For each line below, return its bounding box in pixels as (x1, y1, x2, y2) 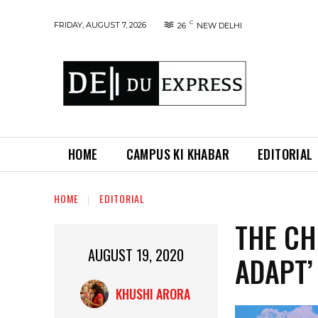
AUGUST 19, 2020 (88, 244, 185, 266)
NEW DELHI (197, 21, 242, 31)
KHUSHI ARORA (115, 285, 190, 304)
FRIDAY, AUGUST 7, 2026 (54, 19, 146, 30)
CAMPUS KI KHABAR (126, 145, 230, 163)
